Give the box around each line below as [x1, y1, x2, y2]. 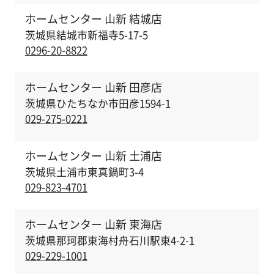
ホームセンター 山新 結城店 [24, 10, 162, 28]
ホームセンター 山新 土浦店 [24, 147, 162, 165]
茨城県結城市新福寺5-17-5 [24, 28, 148, 43]
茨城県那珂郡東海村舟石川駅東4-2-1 [24, 232, 194, 248]
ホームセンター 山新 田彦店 [24, 79, 162, 96]
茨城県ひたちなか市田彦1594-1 [24, 95, 171, 111]
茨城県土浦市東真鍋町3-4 [24, 164, 144, 179]
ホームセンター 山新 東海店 [24, 216, 162, 233]
